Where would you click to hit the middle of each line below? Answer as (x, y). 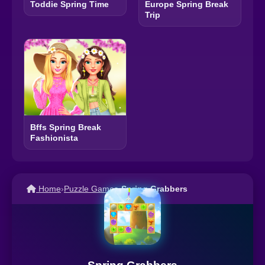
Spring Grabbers (154, 189)
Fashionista (54, 138)
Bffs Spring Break (66, 127)
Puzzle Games (91, 189)
